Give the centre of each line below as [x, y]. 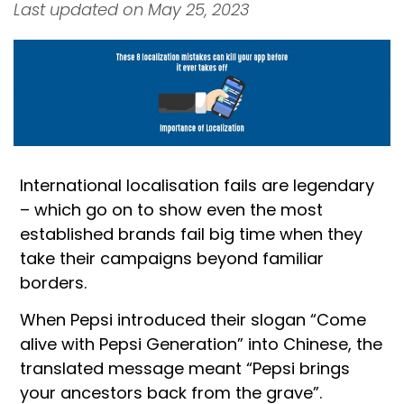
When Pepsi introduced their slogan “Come [193, 319]
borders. [53, 282]
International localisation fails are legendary [197, 185]
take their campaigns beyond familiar [172, 258]
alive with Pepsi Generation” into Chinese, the [201, 344]
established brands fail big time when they [191, 234]
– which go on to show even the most [171, 209]
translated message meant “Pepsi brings [185, 368]
